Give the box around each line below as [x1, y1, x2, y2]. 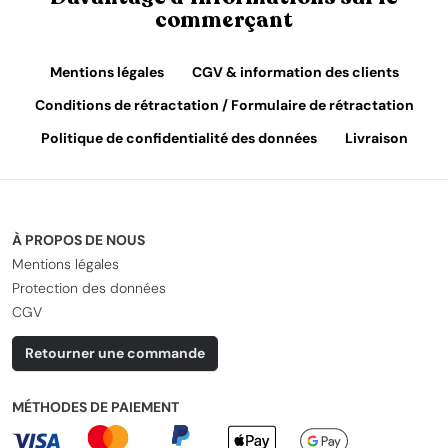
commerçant [155, 5, 293, 35]
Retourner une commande [25, 344, 205, 362]
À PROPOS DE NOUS [12, 231, 145, 249]
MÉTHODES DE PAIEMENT [12, 398, 179, 416]
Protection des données [12, 279, 166, 297]
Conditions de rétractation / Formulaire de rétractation [34, 96, 414, 114]
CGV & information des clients [191, 63, 399, 81]
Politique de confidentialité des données [40, 129, 317, 147]
